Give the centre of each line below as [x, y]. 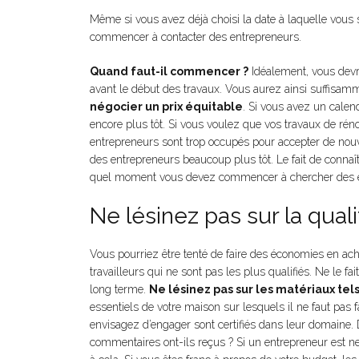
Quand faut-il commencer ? [169, 71]
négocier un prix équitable [166, 107]
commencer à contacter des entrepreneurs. [197, 37]
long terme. [119, 289]
